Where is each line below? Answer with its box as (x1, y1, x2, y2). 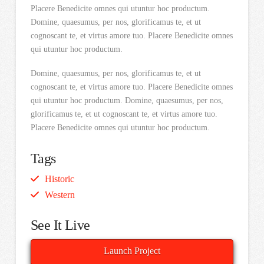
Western (44, 190, 75, 200)
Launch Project (103, 245, 160, 256)
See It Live (30, 217, 90, 233)
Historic (44, 174, 74, 184)
